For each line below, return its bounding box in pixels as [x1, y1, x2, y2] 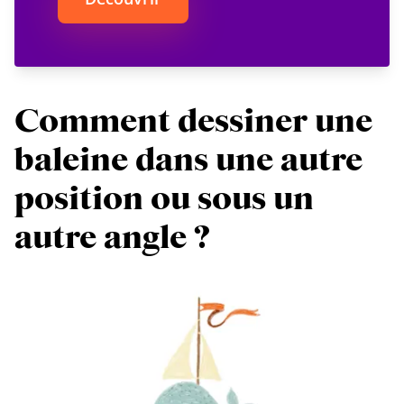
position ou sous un [14, 179, 314, 219]
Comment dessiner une [14, 102, 372, 142]
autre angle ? [14, 218, 210, 258]
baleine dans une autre [14, 141, 363, 180]
